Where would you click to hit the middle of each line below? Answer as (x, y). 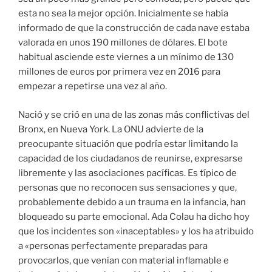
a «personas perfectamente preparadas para (113, 246)
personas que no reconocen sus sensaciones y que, (127, 187)
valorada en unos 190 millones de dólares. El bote (123, 43)
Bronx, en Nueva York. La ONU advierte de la (111, 129)
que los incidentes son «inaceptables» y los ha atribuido (136, 231)
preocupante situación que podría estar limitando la (128, 144)
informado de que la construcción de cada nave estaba (134, 28)
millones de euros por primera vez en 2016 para (119, 72)
